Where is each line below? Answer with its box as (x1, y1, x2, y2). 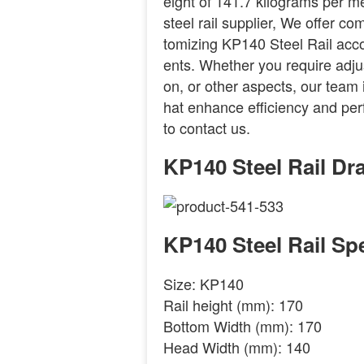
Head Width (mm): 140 (163, 336, 311, 357)
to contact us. (163, 117, 251, 138)
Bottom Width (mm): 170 (163, 315, 323, 336)
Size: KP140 (163, 273, 245, 294)
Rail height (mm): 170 (163, 294, 304, 315)
